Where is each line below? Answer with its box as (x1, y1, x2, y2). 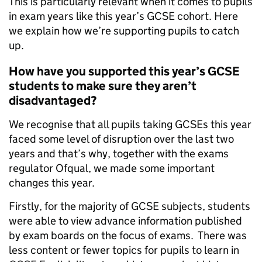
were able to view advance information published (9, 214, 242, 228)
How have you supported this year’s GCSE (9, 64, 240, 80)
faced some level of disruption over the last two (9, 132, 234, 146)
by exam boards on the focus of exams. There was (9, 229, 247, 243)
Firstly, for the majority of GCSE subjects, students (9, 199, 250, 213)
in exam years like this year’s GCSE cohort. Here (9, 9, 238, 23)
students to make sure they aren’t (9, 78, 196, 94)
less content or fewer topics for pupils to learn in (9, 243, 239, 257)
